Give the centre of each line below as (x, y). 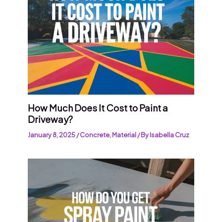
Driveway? (51, 119)
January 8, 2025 (52, 135)
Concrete (95, 135)
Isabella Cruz (170, 135)
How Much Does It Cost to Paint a (98, 108)
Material (124, 135)
